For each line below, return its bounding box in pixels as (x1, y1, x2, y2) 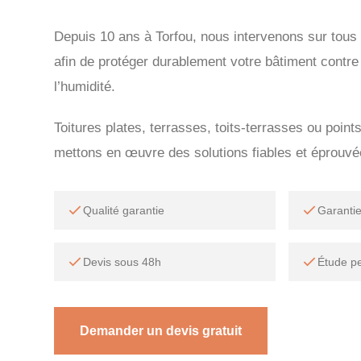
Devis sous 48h (83, 255, 162, 268)
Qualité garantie (83, 204, 165, 217)
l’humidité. (54, 79, 116, 94)
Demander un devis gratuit (80, 324, 243, 338)
